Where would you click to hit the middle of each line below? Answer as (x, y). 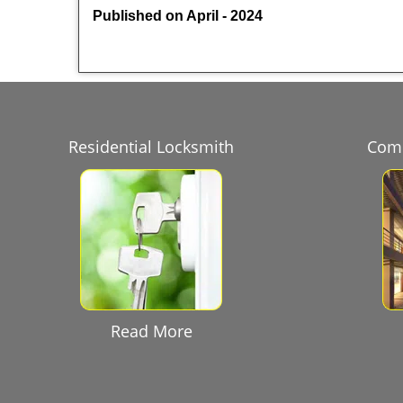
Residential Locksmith (151, 147)
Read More (151, 331)
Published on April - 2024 (178, 16)
